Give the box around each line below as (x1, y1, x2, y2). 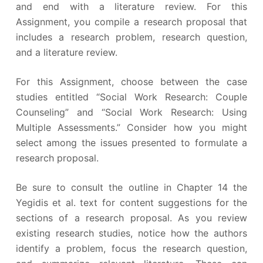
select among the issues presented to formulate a (15, 136, 248, 149)
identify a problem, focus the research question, (15, 242, 248, 254)
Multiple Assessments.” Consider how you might (15, 121, 248, 133)
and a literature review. (15, 46, 117, 58)
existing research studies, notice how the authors (15, 227, 248, 239)
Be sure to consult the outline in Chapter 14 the (15, 181, 248, 193)
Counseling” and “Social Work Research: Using (15, 106, 248, 118)
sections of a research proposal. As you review (15, 211, 248, 224)
